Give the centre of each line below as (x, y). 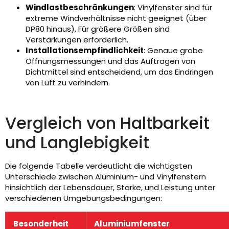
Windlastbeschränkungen (80, 8)
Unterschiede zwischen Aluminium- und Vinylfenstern (106, 177)
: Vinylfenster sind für (173, 8)
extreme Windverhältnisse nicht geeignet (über (116, 18)
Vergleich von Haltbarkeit (107, 123)
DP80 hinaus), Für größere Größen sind (98, 29)
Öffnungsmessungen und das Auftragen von (110, 61)
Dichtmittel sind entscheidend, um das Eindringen (119, 72)
